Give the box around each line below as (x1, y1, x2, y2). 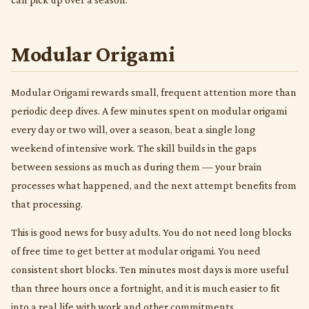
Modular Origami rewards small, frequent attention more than (11, 86, 297, 98)
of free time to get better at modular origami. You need (11, 244, 261, 257)
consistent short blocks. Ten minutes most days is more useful (11, 263, 289, 275)
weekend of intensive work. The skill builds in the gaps (11, 141, 257, 154)
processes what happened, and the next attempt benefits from (11, 179, 297, 191)
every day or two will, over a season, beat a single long (11, 123, 255, 135)
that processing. (11, 197, 83, 210)
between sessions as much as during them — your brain (11, 160, 262, 172)
